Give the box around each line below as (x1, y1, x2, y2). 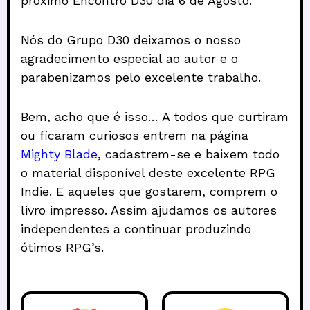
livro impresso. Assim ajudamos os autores (21, 202, 277, 217)
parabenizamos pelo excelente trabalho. (21, 69, 261, 84)
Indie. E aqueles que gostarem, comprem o (21, 183, 277, 199)
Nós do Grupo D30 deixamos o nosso (21, 32, 241, 47)
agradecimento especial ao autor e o (21, 51, 238, 66)
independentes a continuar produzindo (21, 221, 251, 236)
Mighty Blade (21, 146, 98, 161)
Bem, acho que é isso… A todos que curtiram (21, 109, 289, 124)
